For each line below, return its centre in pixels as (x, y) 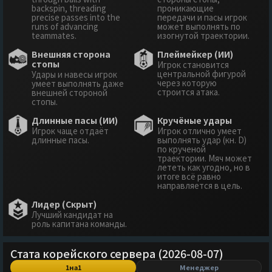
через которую (187, 83)
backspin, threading (69, 8)
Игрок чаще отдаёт (70, 131)
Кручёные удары (195, 120)
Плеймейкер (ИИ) (195, 54)
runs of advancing (65, 26)
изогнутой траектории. (203, 35)
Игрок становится (193, 64)
